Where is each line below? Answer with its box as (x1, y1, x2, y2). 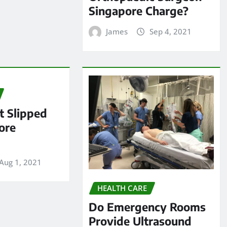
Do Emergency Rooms (88, 200, 206, 214)
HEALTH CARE (97, 183, 147, 194)
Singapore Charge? (88, 4, 188, 18)
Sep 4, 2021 (149, 26, 192, 37)
